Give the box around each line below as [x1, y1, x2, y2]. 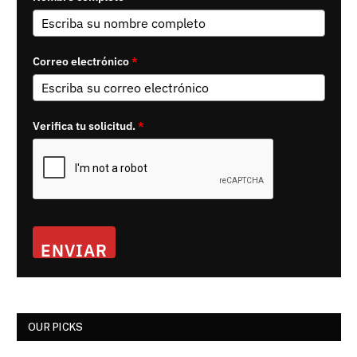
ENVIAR [41, 239, 108, 262]
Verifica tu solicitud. [33, 119, 135, 134]
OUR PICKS [28, 321, 84, 334]
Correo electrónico [33, 54, 129, 69]
